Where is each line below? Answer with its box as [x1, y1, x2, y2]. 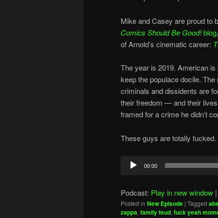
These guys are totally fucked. [121, 132, 216, 143]
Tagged [187, 199, 207, 207]
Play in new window [151, 187, 213, 198]
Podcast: [121, 187, 151, 198]
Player [120, 167, 141, 178]
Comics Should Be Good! [121, 27, 201, 37]
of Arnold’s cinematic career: [121, 38, 213, 49]
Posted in [121, 199, 145, 207]
